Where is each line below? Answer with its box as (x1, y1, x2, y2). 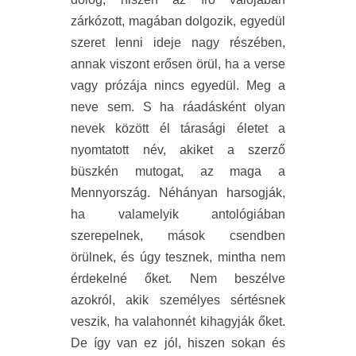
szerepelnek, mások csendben (71, 229, 285, 243)
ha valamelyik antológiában (71, 207, 285, 222)
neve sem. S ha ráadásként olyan (71, 100, 285, 114)
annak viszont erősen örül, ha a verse (71, 57, 285, 72)
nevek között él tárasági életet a (71, 122, 285, 136)
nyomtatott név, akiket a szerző (71, 143, 285, 157)
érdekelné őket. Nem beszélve (71, 272, 285, 286)
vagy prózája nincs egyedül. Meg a (71, 79, 285, 93)
